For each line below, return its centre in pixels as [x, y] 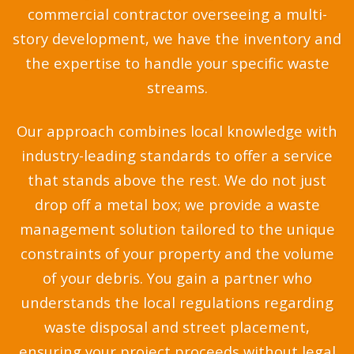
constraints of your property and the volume [177, 254]
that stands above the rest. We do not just [177, 180]
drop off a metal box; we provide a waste [177, 205]
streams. [177, 88]
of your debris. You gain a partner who [177, 278]
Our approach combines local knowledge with [177, 131]
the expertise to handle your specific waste [177, 63]
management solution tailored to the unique [177, 229]
